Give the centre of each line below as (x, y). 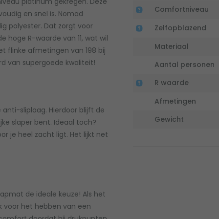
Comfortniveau (182, 10)
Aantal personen (185, 65)
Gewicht (169, 120)
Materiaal (172, 47)
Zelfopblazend (180, 28)
